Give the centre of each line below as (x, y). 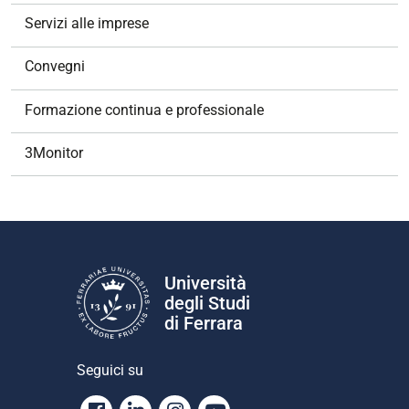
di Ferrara (204, 323)
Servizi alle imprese (87, 24)
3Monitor (54, 152)
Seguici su (110, 371)
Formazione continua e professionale (144, 110)
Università (205, 283)
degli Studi (207, 303)
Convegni (55, 67)
